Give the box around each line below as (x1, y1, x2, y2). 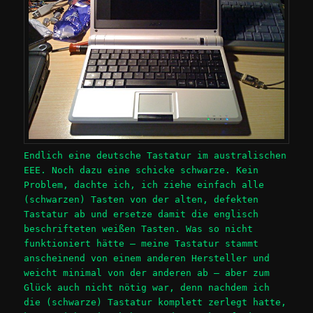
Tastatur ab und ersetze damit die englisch (24, 208, 259, 219)
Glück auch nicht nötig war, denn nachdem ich (24, 282, 270, 293)
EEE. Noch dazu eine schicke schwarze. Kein (24, 164, 259, 175)
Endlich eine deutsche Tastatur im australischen (24, 150, 287, 161)
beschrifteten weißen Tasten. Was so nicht (24, 223, 254, 234)
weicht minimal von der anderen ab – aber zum (24, 267, 270, 278)
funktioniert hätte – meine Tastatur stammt (24, 238, 259, 249)
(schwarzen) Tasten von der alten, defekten (24, 194, 259, 205)
